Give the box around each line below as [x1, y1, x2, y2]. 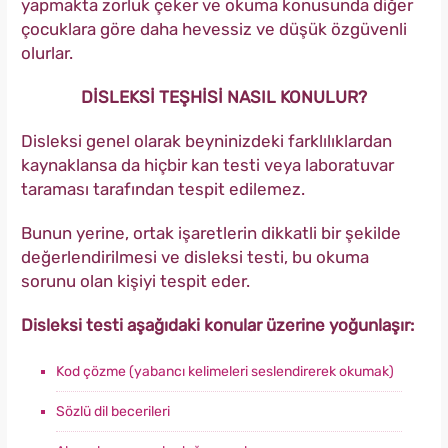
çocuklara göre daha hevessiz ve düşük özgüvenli [21, 19, 407, 40]
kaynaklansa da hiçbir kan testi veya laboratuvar [21, 155, 394, 176]
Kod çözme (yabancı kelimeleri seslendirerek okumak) [56, 363, 394, 381]
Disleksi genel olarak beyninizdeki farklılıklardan [21, 131, 392, 152]
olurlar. [21, 43, 73, 64]
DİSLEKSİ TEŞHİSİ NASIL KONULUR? [81, 87, 367, 108]
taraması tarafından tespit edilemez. [21, 179, 305, 200]
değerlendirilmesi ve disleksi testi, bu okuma [21, 247, 369, 268]
